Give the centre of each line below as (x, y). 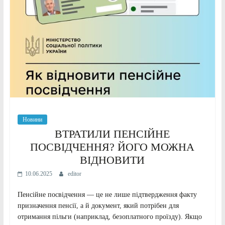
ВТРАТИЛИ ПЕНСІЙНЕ (113, 134)
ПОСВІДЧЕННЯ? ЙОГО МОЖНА (113, 147)
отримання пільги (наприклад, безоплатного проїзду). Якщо (109, 216)
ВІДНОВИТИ (113, 160)
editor (74, 174)
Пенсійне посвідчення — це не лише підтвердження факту (107, 194)
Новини (32, 119)
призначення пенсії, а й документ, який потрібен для (98, 205)
